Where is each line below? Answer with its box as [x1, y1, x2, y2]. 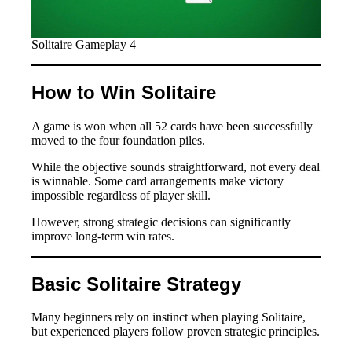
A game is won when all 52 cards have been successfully [31, 119, 313, 133]
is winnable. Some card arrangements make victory [31, 174, 284, 188]
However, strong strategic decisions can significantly [31, 214, 291, 229]
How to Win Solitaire [31, 81, 216, 103]
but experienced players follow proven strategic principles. [31, 324, 320, 339]
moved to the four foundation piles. [31, 133, 205, 147]
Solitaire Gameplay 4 [31, 37, 136, 51]
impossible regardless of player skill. [31, 188, 211, 202]
